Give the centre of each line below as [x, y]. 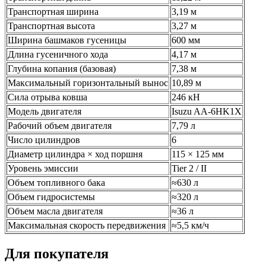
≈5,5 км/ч [190, 225]
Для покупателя [57, 253]
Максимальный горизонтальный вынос [88, 83]
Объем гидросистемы [51, 197]
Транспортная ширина [53, 11]
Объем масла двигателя [55, 211]
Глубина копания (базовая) [62, 68]
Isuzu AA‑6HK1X [207, 111]
